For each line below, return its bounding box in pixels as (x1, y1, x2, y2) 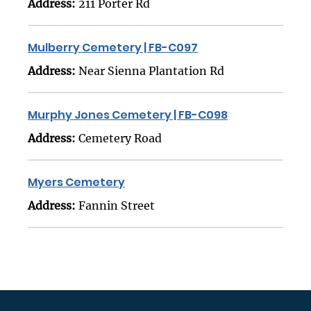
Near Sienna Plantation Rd (78, 64, 224, 78)
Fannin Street (78, 199, 155, 213)
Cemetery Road (78, 131, 162, 146)
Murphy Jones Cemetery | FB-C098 (28, 107, 228, 124)
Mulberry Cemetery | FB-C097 (28, 40, 198, 56)
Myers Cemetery (28, 174, 125, 191)
